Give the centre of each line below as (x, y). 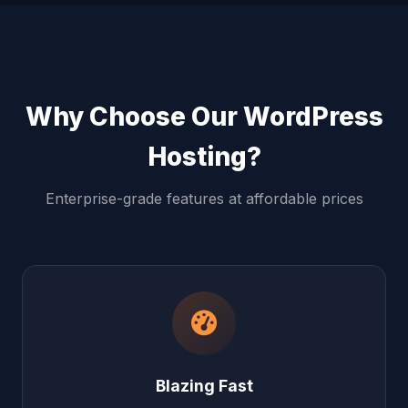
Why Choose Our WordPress (204, 116)
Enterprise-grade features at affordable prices (204, 198)
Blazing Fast (204, 385)
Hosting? (204, 156)
